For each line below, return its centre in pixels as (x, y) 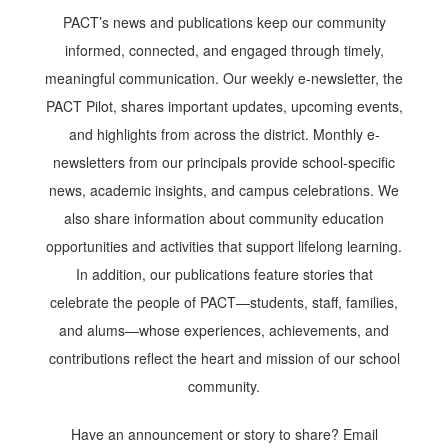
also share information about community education (224, 217)
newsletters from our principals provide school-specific (224, 161)
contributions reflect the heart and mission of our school (224, 357)
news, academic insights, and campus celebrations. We (224, 189)
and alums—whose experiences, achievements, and (224, 329)
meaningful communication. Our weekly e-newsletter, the (224, 77)
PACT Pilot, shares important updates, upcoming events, (224, 105)
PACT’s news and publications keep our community (224, 21)
